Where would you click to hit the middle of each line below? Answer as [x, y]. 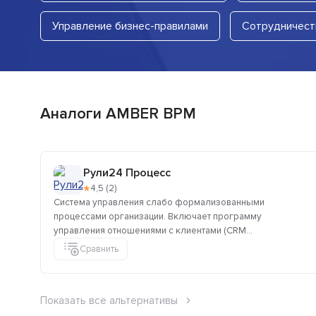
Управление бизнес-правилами [130, 26]
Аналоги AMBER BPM [118, 114]
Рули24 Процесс [127, 173]
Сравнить [99, 249]
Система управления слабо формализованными [159, 203]
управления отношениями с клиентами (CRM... [153, 231]
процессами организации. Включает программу [158, 217]
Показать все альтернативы [109, 301]
